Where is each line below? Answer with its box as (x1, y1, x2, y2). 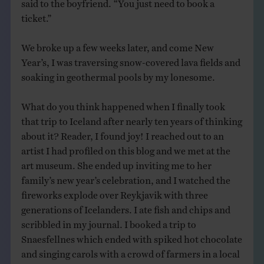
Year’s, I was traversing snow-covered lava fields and (21, 56, 240, 64)
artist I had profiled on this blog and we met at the (21, 144, 230, 152)
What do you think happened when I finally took (21, 100, 225, 108)
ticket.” (21, 12, 52, 19)
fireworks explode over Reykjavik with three (21, 189, 208, 196)
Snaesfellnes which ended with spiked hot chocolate (21, 233, 242, 240)
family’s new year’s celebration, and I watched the (21, 174, 230, 181)
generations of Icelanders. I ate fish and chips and (21, 203, 230, 211)
